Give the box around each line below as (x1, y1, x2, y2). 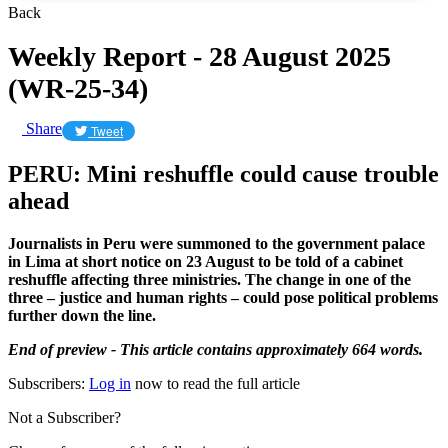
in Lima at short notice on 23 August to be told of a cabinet (8, 252, 403, 270)
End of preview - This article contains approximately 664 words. (8, 340, 423, 358)
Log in (89, 374, 131, 392)
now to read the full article (131, 374, 300, 392)
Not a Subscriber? (8, 408, 121, 426)
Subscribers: (8, 374, 89, 392)
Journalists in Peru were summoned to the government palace (8, 234, 425, 252)
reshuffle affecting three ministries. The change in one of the (8, 270, 411, 288)
